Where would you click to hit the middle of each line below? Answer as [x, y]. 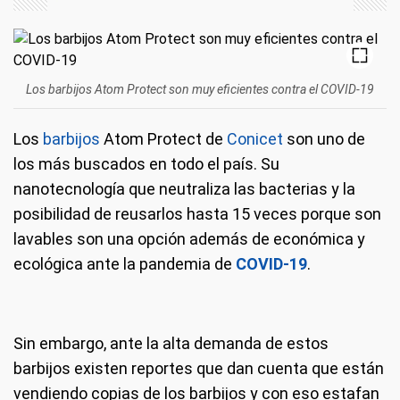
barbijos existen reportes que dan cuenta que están [199, 368]
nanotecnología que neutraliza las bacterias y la [184, 189]
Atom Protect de [163, 139]
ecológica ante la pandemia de [125, 264]
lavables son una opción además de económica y [189, 239]
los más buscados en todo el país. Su [146, 164]
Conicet [255, 139]
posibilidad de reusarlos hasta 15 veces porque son [197, 214]
